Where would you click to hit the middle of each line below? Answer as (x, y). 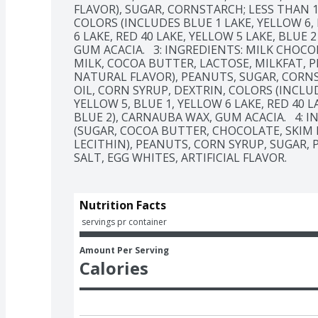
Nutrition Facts (123, 205)
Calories (114, 268)
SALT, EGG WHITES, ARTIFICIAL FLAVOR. (180, 157)
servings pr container (124, 221)
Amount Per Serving (124, 250)
